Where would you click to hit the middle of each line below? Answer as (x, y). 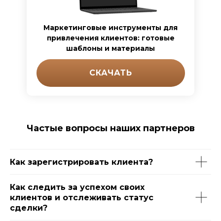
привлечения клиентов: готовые (110, 38)
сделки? (29, 208)
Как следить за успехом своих (77, 187)
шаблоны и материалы (110, 48)
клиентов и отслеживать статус (82, 198)
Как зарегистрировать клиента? (81, 162)
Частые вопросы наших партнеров (111, 128)
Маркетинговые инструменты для (110, 28)
